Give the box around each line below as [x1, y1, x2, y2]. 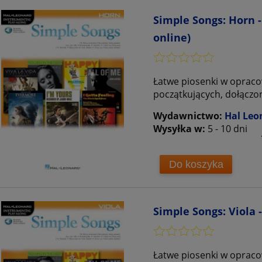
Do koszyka [168, 158, 223, 170]
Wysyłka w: [153, 122, 205, 136]
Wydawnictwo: [153, 109, 225, 123]
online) [153, 30, 191, 45]
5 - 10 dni [208, 122, 247, 136]
